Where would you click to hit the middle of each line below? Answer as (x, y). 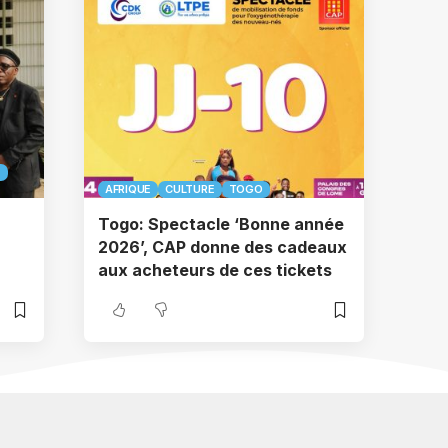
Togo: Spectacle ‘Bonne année (221, 224)
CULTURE (190, 189)
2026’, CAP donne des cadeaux (222, 247)
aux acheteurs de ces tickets (215, 270)
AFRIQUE (128, 189)
